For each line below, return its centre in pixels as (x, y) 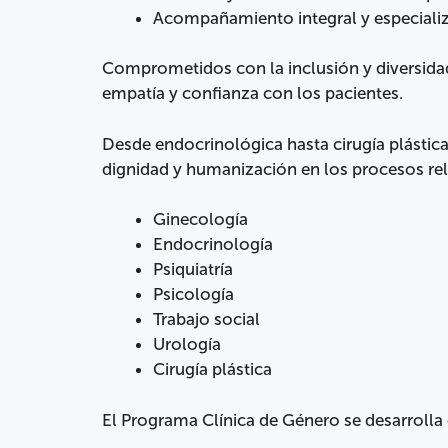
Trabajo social (206, 319)
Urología (187, 344)
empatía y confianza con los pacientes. (252, 93)
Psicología (193, 294)
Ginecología (200, 219)
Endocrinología (213, 244)
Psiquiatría (193, 269)
